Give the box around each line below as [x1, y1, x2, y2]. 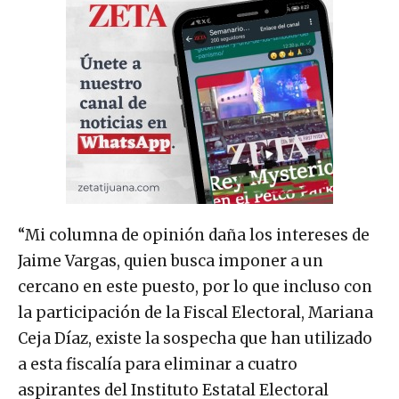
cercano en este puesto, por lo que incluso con [18, 276, 372, 297]
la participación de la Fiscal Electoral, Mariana [18, 302, 373, 322]
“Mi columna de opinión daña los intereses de [18, 224, 370, 245]
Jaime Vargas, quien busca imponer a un [18, 250, 323, 271]
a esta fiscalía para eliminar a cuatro [18, 354, 297, 374]
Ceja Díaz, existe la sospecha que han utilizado [18, 328, 372, 348]
